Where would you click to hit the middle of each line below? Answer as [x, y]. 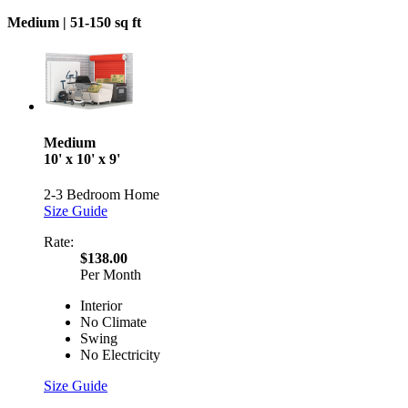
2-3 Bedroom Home [102, 194]
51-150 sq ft [106, 23]
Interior [101, 305]
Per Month [111, 274]
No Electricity [120, 354]
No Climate [113, 321]
